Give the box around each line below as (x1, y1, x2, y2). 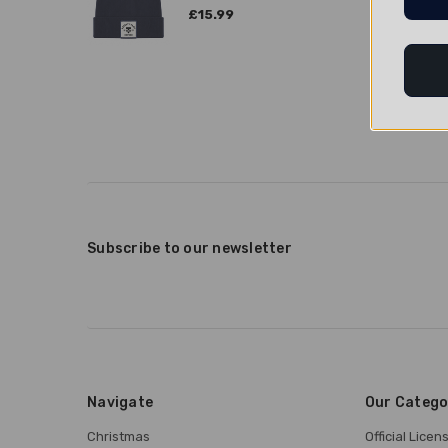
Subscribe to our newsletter (87, 240, 292, 258)
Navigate (87, 393, 153, 411)
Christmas (87, 428, 150, 444)
